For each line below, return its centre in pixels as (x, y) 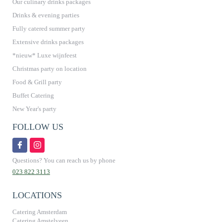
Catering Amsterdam (40, 212)
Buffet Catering (33, 95)
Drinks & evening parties (46, 15)
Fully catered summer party (49, 28)
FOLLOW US (38, 127)
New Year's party (34, 109)
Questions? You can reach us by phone (64, 160)
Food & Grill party (37, 82)
